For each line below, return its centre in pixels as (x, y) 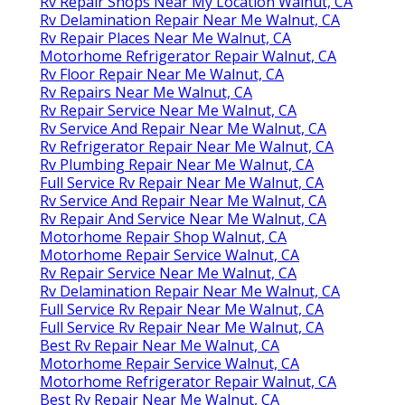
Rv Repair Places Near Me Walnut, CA (165, 38)
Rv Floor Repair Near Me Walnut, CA (162, 74)
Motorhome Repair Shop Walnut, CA (163, 236)
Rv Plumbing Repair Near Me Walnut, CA (177, 164)
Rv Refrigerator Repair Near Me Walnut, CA (187, 146)
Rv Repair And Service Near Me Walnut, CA (183, 218)
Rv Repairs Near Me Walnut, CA (146, 92)
